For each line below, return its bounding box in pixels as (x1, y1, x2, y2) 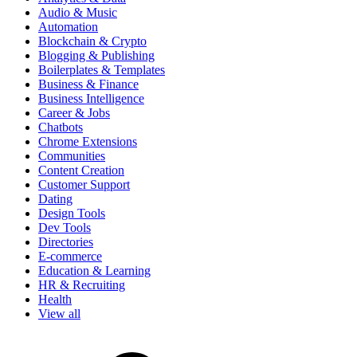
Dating (38, 192, 73, 206)
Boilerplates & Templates (38, 63, 165, 77)
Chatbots (38, 120, 83, 135)
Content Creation (38, 163, 124, 178)
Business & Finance (38, 77, 139, 92)
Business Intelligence (38, 92, 144, 106)
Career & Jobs (38, 106, 110, 120)
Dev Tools (38, 221, 91, 235)
